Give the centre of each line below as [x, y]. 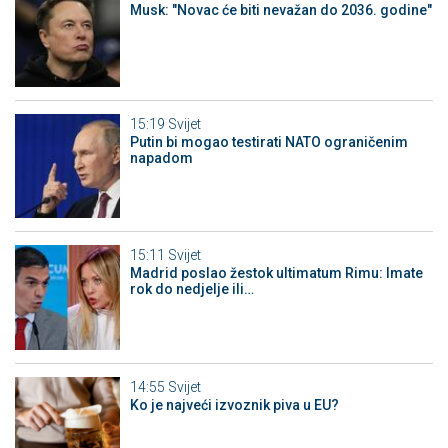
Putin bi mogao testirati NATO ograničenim [268, 141]
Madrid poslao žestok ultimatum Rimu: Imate [276, 273]
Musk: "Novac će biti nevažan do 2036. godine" [280, 10]
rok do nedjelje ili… [191, 289]
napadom [161, 157]
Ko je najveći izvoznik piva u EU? [234, 404]
